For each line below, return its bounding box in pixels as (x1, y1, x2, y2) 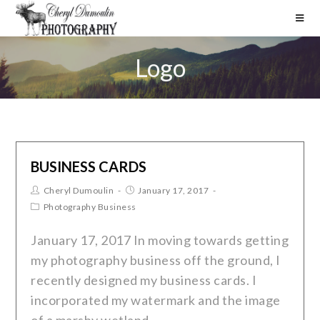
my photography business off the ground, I (31, 252, 281, 268)
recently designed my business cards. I (31, 272, 257, 288)
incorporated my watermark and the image (31, 292, 281, 308)
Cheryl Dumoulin (43, 185, 114, 196)
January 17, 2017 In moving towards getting (31, 232, 289, 248)
